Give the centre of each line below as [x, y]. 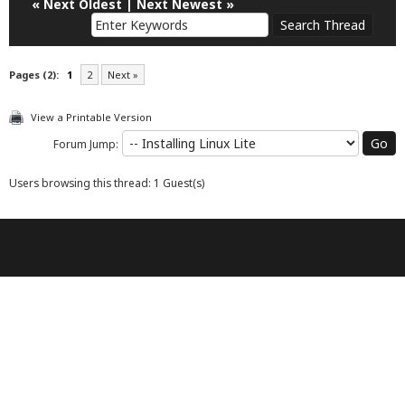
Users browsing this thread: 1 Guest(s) [107, 183]
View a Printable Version [91, 117]
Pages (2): [34, 74]
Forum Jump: [86, 144]
